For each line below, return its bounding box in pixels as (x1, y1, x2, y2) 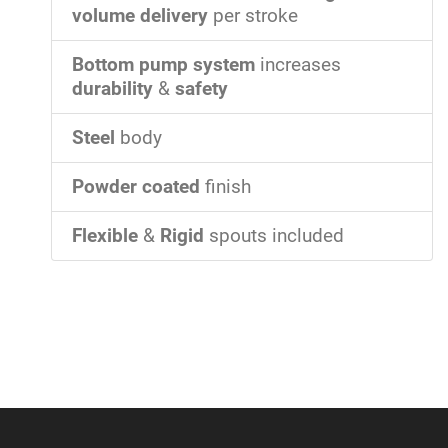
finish (200, 176, 251, 199)
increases (255, 54, 341, 77)
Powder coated (72, 176, 200, 199)
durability (72, 78, 153, 101)
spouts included (204, 225, 344, 248)
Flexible (72, 225, 138, 248)
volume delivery (72, 5, 208, 28)
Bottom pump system (72, 54, 255, 77)
